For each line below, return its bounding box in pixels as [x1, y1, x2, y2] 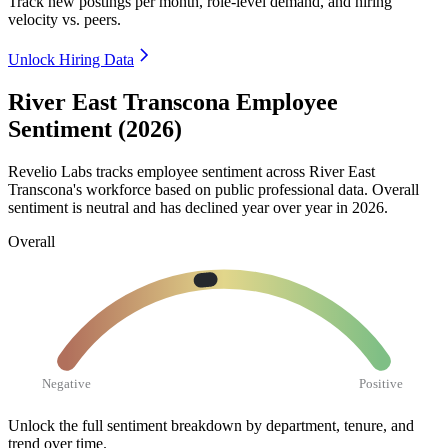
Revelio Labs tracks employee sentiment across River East [8, 162, 375, 180]
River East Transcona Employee [8, 89, 338, 116]
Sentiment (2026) [8, 116, 182, 143]
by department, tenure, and [246, 416, 414, 434]
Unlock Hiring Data [8, 51, 134, 69]
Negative [42, 375, 92, 391]
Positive [359, 375, 404, 391]
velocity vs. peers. [8, 11, 121, 29]
